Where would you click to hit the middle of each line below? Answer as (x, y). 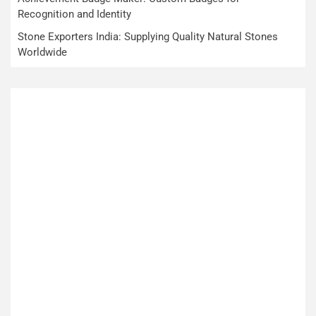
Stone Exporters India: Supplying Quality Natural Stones (148, 37)
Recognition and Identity (74, 14)
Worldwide (42, 53)
